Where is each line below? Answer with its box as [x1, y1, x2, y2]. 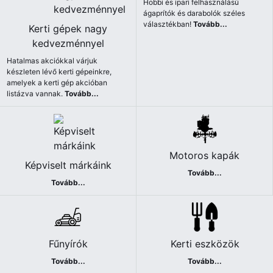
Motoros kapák [169, 149, 239, 161]
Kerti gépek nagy [29, 23, 107, 35]
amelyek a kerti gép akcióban [7, 78, 108, 88]
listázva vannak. [7, 89, 65, 99]
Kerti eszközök [170, 237, 239, 250]
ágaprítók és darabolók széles [143, 9, 246, 18]
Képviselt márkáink [24, 158, 112, 171]
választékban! [143, 19, 194, 29]
